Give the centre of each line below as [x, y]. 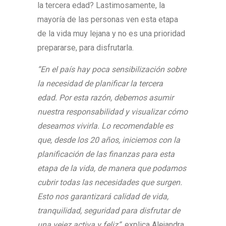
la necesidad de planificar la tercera [100, 83]
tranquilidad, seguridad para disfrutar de [109, 211]
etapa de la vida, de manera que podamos [112, 168]
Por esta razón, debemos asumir [116, 98]
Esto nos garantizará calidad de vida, [103, 196]
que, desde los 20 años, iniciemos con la [109, 140]
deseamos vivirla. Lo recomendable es [105, 126]
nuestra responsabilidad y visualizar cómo [112, 112]
